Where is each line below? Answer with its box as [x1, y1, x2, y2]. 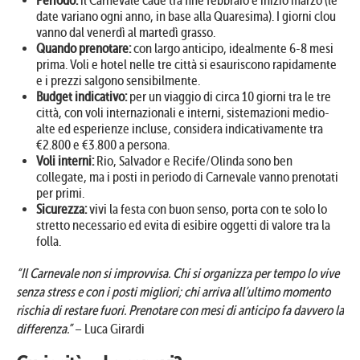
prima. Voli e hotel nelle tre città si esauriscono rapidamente [36, 56, 337, 72]
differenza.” [16, 321, 72, 337]
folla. [36, 233, 61, 249]
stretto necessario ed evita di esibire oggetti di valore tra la [36, 217, 330, 233]
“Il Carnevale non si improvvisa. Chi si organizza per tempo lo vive [16, 265, 339, 281]
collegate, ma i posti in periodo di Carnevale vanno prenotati [36, 169, 338, 185]
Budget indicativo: [36, 88, 127, 104]
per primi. [36, 185, 84, 201]
